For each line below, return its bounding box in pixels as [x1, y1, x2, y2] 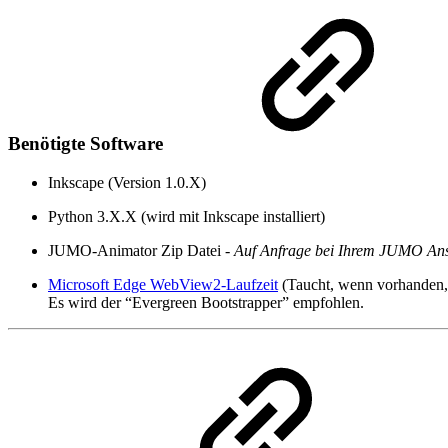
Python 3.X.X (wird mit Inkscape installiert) [48, 207, 325, 225]
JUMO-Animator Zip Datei [48, 241, 225, 259]
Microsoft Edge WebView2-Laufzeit [48, 275, 278, 293]
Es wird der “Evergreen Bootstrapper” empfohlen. [48, 293, 364, 311]
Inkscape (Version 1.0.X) [48, 173, 206, 191]
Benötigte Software [8, 133, 168, 155]
